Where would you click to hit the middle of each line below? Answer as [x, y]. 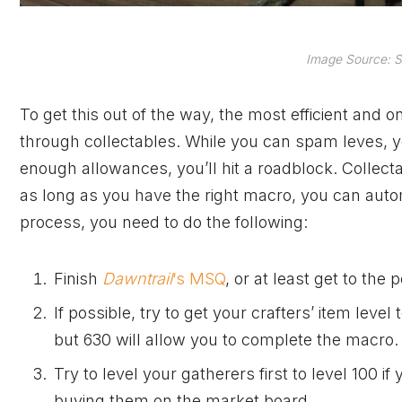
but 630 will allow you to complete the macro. [226, 339]
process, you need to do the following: [164, 223]
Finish [78, 278]
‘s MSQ [199, 278]
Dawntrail [137, 278]
